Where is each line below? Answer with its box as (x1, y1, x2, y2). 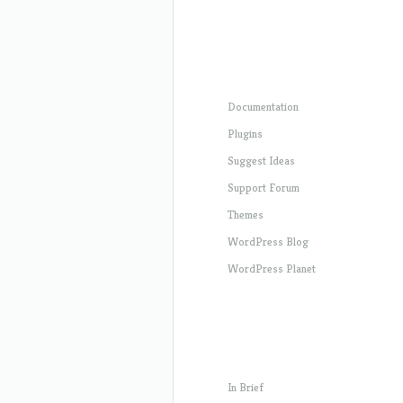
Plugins (228, 126, 263, 141)
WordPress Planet (228, 261, 316, 276)
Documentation (228, 99, 299, 114)
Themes (228, 207, 264, 222)
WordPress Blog (228, 234, 309, 249)
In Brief (228, 380, 264, 395)
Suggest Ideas (228, 153, 295, 168)
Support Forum (228, 180, 300, 195)
